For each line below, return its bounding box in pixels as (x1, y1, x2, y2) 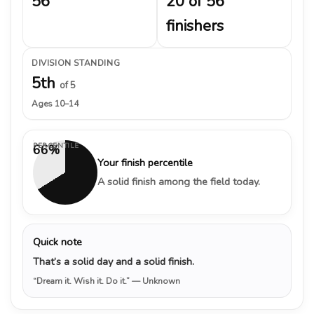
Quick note (33, 234, 82, 249)
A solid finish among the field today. (97, 174, 260, 189)
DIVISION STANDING (32, 57, 121, 69)
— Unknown (132, 275, 180, 287)
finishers (166, 15, 224, 36)
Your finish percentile (97, 155, 193, 170)
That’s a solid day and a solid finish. (33, 254, 194, 268)
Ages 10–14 (32, 97, 78, 109)
